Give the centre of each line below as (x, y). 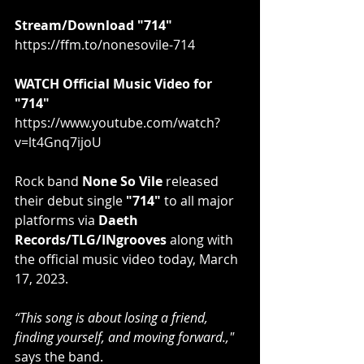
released (192, 181)
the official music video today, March (128, 259)
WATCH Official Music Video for (115, 83)
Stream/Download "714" (93, 25)
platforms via (56, 220)
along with (201, 239)
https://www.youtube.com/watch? (117, 122)
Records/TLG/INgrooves (91, 239)
